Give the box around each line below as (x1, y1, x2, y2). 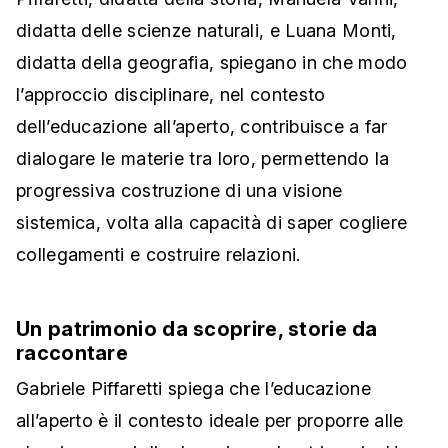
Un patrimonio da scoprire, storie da (16, 317, 378, 342)
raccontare (16, 341, 129, 366)
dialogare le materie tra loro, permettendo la (16, 148, 390, 170)
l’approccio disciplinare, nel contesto (16, 84, 326, 106)
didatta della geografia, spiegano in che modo (16, 52, 408, 74)
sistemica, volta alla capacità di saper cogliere (16, 212, 408, 234)
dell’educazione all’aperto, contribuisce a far (16, 116, 388, 138)
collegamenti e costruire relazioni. (16, 244, 301, 266)
